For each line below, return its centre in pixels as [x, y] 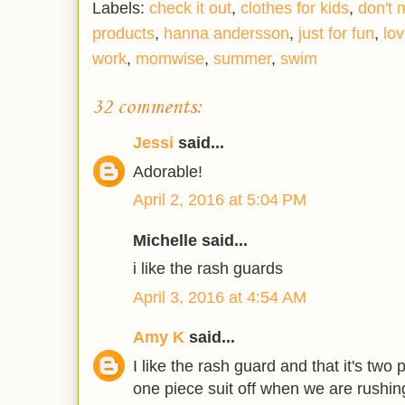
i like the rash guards [208, 269]
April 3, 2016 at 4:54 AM [220, 297]
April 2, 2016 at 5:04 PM [220, 200]
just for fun [336, 34]
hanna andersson [226, 34]
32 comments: [147, 108]
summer [242, 59]
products [123, 34]
